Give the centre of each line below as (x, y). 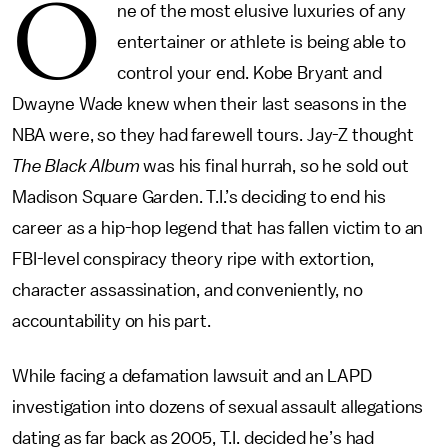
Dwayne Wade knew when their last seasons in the (209, 104)
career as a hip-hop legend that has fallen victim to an (218, 228)
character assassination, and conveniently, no (187, 290)
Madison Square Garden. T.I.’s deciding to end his (199, 197)
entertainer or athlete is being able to (261, 42)
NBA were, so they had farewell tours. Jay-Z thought (213, 135)
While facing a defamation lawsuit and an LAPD (192, 376)
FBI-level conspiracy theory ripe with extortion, (193, 259)
